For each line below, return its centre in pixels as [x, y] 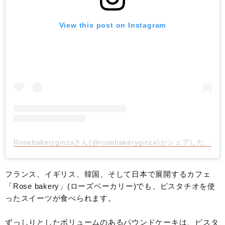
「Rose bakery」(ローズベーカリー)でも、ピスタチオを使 [110, 186]
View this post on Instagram [113, 25]
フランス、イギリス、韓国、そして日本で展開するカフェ [108, 174]
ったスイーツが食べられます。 [61, 198]
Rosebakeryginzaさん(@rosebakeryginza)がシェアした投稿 [208, 142]
